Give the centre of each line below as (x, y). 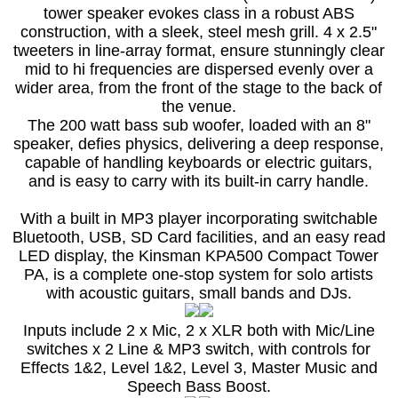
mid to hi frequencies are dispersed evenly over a (199, 70)
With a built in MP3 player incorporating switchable (199, 219)
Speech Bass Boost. (199, 387)
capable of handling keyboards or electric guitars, (199, 163)
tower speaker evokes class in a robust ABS (199, 14)
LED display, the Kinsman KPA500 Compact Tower (199, 256)
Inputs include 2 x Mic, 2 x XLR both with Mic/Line (199, 331)
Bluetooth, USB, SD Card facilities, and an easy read (199, 238)
